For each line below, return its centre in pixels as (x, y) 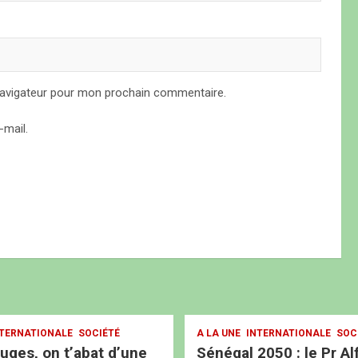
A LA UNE (219, 334)
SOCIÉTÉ (99, 334)
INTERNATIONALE (288, 334)
